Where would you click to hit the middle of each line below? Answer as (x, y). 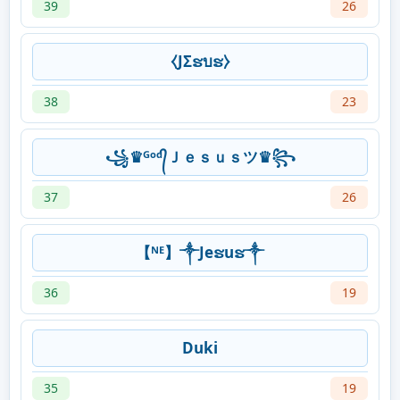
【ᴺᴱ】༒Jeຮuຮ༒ (200, 253)
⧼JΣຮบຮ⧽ (200, 62)
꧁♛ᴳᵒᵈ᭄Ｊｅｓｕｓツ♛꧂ (200, 157)
